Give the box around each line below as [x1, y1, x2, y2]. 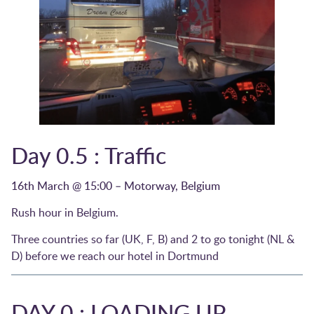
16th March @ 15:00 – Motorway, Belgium [11, 177, 220, 193]
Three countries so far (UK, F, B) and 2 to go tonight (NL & [11, 231, 294, 247]
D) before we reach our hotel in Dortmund [11, 248, 219, 264]
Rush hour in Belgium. [11, 204, 118, 220]
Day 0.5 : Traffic [11, 139, 166, 170]
